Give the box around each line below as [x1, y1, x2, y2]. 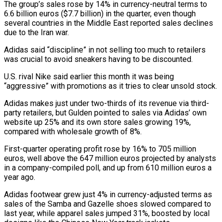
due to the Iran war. [4, 27, 69, 37]
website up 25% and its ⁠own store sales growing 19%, [4, 117, 191, 127]
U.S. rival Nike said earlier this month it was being [4, 71, 174, 81]
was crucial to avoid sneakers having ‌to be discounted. [4, 54, 193, 64]
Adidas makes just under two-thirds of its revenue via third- [4, 98, 209, 108]
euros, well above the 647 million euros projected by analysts [4, 153, 216, 163]
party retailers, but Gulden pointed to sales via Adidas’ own [4, 108, 207, 117]
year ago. [4, 172, 35, 182]
